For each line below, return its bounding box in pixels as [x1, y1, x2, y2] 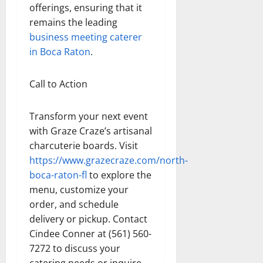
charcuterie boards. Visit [29, 139, 138, 152]
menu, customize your [29, 183, 129, 196]
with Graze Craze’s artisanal [29, 124, 152, 137]
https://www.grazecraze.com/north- [29, 153, 188, 167]
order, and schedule [29, 197, 119, 211]
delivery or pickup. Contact [29, 212, 147, 225]
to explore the [87, 168, 151, 181]
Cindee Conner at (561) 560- [29, 227, 151, 240]
